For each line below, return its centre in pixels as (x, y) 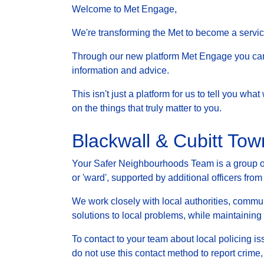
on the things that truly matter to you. (147, 108)
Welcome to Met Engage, (124, 9)
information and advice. (121, 71)
